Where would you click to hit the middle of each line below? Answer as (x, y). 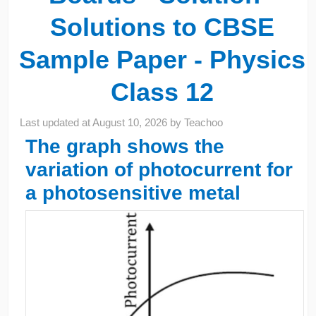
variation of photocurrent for (159, 169)
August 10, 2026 (130, 122)
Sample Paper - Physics (162, 59)
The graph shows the (124, 146)
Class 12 (162, 92)
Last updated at (56, 122)
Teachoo (204, 122)
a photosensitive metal (133, 193)
